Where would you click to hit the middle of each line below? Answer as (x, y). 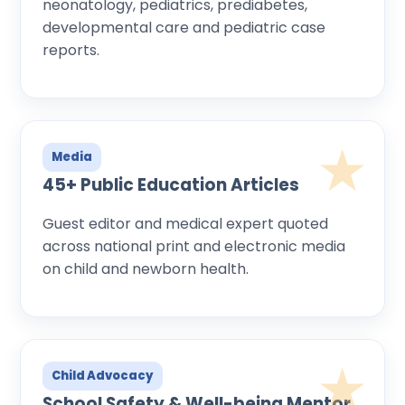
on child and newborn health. (146, 268)
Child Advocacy (103, 375)
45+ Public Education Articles (171, 184)
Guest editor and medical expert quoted (185, 223)
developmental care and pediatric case (184, 27)
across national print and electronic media (194, 246)
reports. (71, 50)
